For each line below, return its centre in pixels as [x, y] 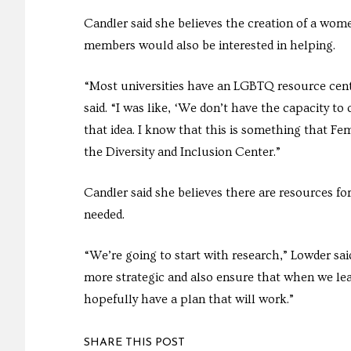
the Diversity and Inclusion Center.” [182, 152]
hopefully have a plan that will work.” [189, 300]
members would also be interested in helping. [210, 46]
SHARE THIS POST [134, 343]
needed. [104, 215]
